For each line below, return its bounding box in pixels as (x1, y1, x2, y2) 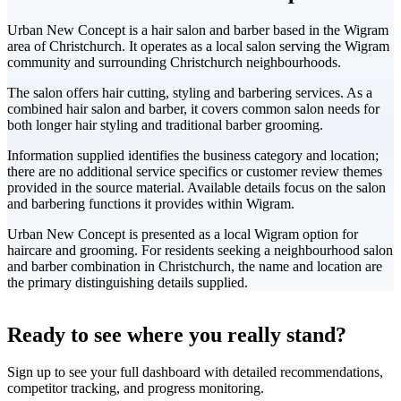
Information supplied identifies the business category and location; (7, 147, 379, 163)
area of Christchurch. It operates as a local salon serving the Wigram (7, 38, 389, 54)
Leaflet (297, 289, 333, 305)
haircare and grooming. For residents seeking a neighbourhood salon (7, 242, 393, 258)
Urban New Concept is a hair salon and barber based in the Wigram (7, 21, 388, 38)
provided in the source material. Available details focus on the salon (7, 179, 386, 195)
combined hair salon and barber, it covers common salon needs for (7, 100, 380, 116)
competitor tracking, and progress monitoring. (7, 380, 264, 397)
